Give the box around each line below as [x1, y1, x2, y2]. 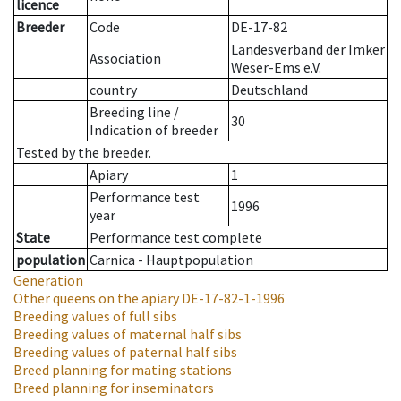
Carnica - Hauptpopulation [90, 251, 253, 269]
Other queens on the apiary [13, 289, 179, 308]
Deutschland [231, 81, 308, 99]
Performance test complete [90, 228, 262, 247]
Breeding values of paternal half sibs [13, 343, 237, 362]
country [90, 81, 137, 99]
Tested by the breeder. [16, 143, 151, 162]
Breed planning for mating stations [13, 361, 232, 380]
